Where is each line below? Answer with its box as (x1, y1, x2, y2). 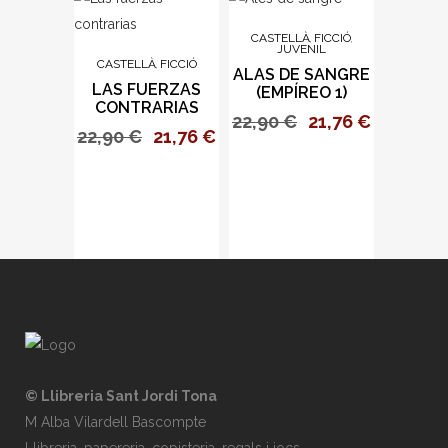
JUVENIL (277, 42, 326, 56)
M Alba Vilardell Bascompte (25, 414, 206, 431)
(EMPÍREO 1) (256, 83, 347, 102)
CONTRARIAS (94, 98, 199, 117)
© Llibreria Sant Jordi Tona (25, 388, 217, 405)
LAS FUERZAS (92, 80, 201, 99)
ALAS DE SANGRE (233, 65, 370, 84)
